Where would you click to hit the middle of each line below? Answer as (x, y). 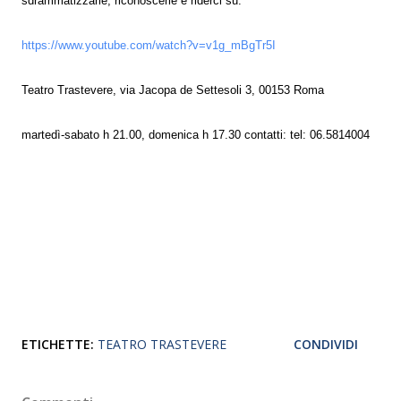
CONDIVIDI (326, 344)
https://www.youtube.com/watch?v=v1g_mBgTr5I (149, 45)
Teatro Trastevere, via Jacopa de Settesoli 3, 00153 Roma (173, 90)
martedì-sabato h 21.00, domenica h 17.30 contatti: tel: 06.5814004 (196, 135)
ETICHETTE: (58, 344)
